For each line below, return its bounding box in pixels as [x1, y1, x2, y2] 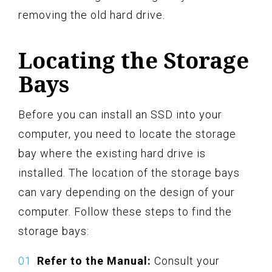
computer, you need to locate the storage [18, 127, 236, 140]
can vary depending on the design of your [18, 185, 235, 199]
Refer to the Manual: [37, 254, 151, 267]
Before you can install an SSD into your [18, 107, 222, 121]
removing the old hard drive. [18, 8, 165, 21]
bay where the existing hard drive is [18, 146, 206, 160]
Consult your [151, 254, 220, 267]
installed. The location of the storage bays [18, 166, 240, 179]
